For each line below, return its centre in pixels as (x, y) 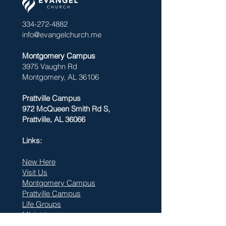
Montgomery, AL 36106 (61, 77)
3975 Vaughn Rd (50, 66)
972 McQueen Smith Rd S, (66, 109)
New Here (39, 162)
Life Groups (42, 204)
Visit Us (35, 172)
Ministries (38, 215)
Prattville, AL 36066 (54, 119)
